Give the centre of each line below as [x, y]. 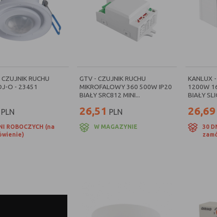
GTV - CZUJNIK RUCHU [113, 78]
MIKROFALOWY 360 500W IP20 [126, 87]
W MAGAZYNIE [116, 127]
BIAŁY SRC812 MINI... [110, 95]
